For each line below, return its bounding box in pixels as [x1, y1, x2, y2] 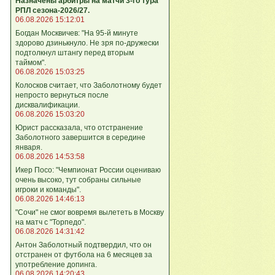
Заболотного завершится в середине [15, 133, 145, 142]
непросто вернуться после [15, 90, 109, 99]
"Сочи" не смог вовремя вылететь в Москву [15, 207, 164, 217]
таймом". [15, 58, 46, 67]
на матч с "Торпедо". [15, 217, 86, 227]
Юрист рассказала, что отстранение [15, 123, 143, 132]
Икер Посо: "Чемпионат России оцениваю [15, 165, 161, 174]
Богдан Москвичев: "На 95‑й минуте [15, 28, 138, 37]
